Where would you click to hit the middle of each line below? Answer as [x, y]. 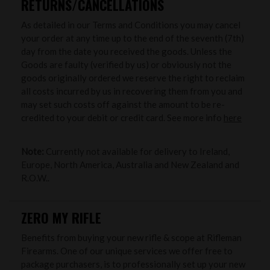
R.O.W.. [35, 177]
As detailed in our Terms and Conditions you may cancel [131, 24]
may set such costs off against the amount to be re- [123, 104]
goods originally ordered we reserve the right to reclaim [133, 77]
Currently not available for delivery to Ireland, [137, 151]
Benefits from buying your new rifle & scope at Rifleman [131, 237]
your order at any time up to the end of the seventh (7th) [133, 38]
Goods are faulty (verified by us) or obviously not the [126, 64]
